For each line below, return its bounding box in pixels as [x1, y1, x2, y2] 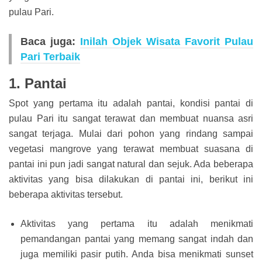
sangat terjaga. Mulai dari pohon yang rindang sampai [9, 129, 253, 139]
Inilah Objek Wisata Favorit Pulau [80, 36, 253, 48]
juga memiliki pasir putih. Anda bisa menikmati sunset [20, 249, 253, 260]
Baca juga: [20, 36, 80, 48]
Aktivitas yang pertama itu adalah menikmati [20, 219, 253, 229]
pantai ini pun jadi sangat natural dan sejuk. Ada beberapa [9, 159, 253, 170]
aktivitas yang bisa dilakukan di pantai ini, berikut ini [9, 174, 253, 185]
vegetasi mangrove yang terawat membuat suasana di [9, 144, 253, 154]
